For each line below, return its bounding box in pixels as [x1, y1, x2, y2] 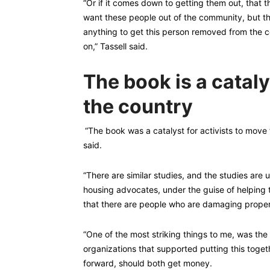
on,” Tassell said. [83, 41, 148, 51]
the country [83, 95, 193, 118]
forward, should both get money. [83, 258, 212, 268]
